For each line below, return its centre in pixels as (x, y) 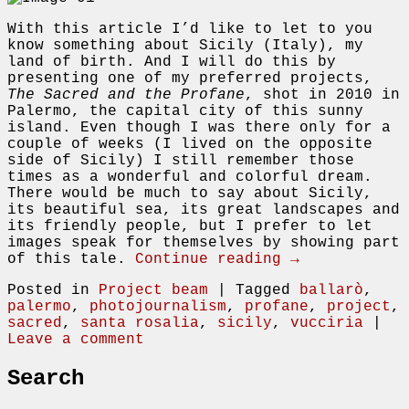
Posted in (53, 291)
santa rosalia (140, 324)
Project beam (153, 291)
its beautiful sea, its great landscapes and (204, 210)
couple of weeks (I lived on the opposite (190, 145)
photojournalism (158, 307)
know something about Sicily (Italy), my (185, 46)
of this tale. (71, 260)
